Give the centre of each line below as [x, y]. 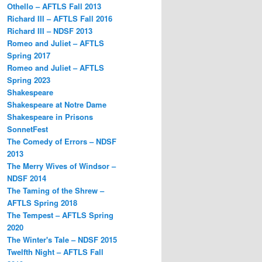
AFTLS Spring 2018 [42, 202]
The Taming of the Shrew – [56, 190]
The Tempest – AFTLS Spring [60, 215]
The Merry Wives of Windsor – [61, 166]
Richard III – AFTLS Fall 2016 [60, 18]
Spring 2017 [29, 55]
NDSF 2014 [27, 178]
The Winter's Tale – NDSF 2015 [62, 239]
